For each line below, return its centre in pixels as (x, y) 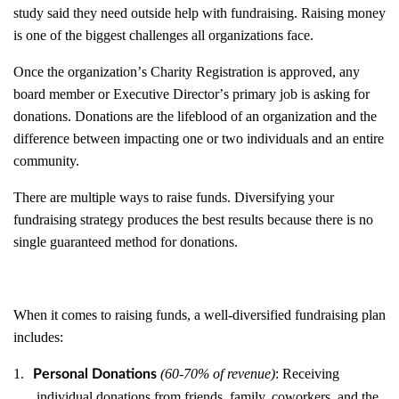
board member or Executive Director (116, 94)
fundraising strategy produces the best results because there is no (193, 220)
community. (46, 161)
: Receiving (307, 374)
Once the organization (75, 72)
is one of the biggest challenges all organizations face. (163, 35)
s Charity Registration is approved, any (251, 72)
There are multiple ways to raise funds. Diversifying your (174, 197)
